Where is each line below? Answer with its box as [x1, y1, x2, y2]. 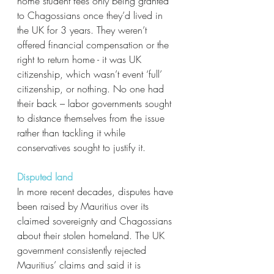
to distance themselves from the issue [17, 111, 168, 125]
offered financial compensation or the [17, 38, 172, 51]
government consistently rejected [17, 243, 149, 257]
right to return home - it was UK [17, 53, 144, 66]
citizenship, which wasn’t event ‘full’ [17, 67, 165, 81]
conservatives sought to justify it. [17, 141, 149, 154]
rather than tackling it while [17, 126, 128, 139]
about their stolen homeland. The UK [17, 229, 168, 242]
